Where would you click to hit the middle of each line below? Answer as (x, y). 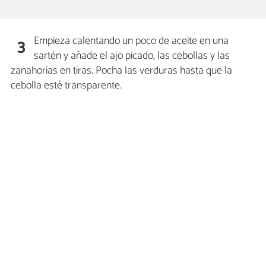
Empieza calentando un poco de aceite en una (132, 41)
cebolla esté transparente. (66, 86)
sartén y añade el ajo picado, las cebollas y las (132, 56)
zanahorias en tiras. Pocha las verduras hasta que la (121, 71)
